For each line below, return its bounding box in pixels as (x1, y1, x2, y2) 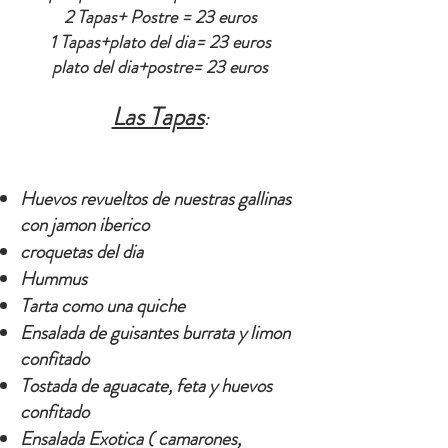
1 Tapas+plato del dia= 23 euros (49, 29, 271, 55)
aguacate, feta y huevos (102, 372, 272, 399)
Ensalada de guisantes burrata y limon (20, 319, 290, 346)
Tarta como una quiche (20, 292, 189, 319)
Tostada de (20, 372, 102, 399)
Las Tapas (111, 99, 204, 135)
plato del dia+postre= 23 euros (52, 54, 268, 80)
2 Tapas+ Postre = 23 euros (63, 4, 257, 30)
